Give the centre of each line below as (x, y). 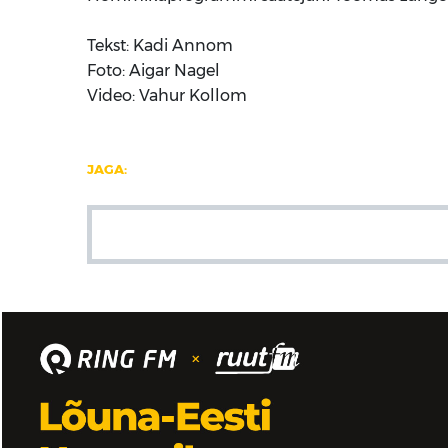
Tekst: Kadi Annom (160, 46)
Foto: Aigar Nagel (155, 71)
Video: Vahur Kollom (167, 96)
